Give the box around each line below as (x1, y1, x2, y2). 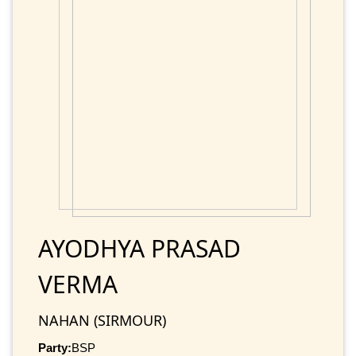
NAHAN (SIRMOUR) (38, 310, 166, 330)
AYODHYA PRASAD (38, 231, 241, 265)
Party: (38, 340, 72, 354)
